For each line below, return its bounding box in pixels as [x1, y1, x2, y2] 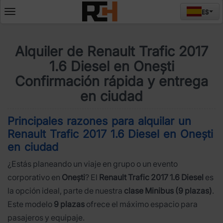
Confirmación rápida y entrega [15, 73, 208, 90]
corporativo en [7, 172, 62, 182]
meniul [9, 20, 30, 29]
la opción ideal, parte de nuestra [7, 186, 124, 196]
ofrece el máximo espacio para [85, 199, 198, 209]
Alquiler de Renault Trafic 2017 [15, 43, 208, 60]
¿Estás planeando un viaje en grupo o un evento [7, 159, 178, 169]
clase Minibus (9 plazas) [124, 186, 212, 196]
